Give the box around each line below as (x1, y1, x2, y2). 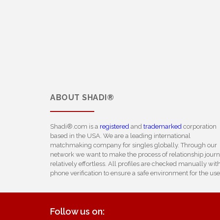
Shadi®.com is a (50, 123, 100, 130)
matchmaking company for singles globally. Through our (50, 141, 217, 149)
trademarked (143, 123, 182, 130)
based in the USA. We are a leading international (50, 132, 191, 139)
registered (100, 123, 129, 130)
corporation (182, 123, 217, 130)
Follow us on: (50, 206, 105, 217)
